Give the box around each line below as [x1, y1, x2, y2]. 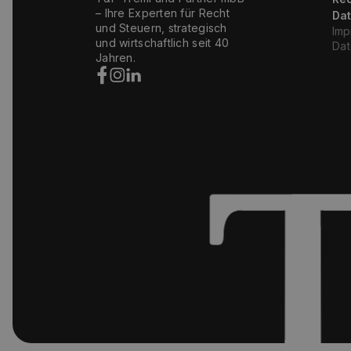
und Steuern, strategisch [96, 20, 227, 34]
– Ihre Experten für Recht [96, 5, 230, 20]
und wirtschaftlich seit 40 [96, 35, 230, 49]
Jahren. [96, 50, 136, 64]
